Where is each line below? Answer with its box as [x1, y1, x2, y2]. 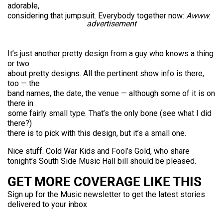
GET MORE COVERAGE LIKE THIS [7, 174, 202, 189]
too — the [7, 79, 40, 88]
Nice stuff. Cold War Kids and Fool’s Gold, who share [7, 146, 190, 156]
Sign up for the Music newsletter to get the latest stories [7, 190, 205, 199]
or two [7, 59, 29, 68]
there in [7, 99, 33, 108]
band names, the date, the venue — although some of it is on [7, 89, 215, 98]
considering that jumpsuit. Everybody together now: [7, 11, 186, 20]
